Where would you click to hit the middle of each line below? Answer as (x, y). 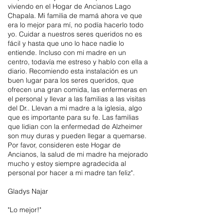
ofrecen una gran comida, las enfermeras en (77, 90)
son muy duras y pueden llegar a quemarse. (77, 136)
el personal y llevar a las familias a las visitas (77, 99)
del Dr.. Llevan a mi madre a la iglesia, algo (75, 108)
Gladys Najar (28, 191)
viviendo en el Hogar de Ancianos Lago (69, 6)
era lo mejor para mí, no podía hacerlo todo (76, 25)
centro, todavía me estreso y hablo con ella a (78, 62)
